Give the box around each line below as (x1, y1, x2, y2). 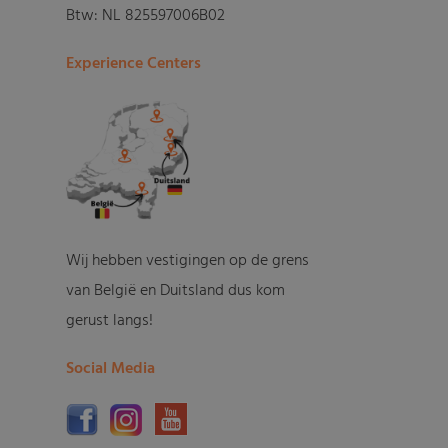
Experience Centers (66, 50, 202, 77)
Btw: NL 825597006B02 (66, 2, 226, 29)
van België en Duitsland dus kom (66, 278, 286, 305)
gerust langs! (66, 308, 154, 335)
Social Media (66, 356, 156, 383)
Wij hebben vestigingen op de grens (66, 248, 310, 275)
